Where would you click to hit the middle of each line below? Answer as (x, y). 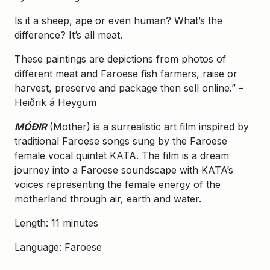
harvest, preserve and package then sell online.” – (129, 88)
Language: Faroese (60, 247)
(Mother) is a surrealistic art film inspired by (149, 127)
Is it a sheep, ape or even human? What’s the (118, 21)
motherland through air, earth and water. (109, 199)
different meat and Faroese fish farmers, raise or (126, 74)
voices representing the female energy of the (118, 185)
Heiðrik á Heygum (55, 103)
